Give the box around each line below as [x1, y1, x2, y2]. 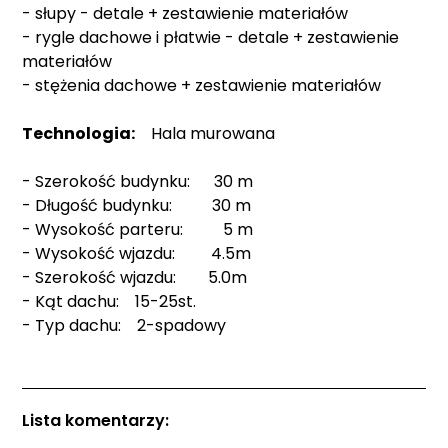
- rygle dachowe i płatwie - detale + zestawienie [22, 26, 400, 50]
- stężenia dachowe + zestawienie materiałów [22, 74, 382, 98]
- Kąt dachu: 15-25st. [22, 290, 197, 314]
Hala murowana [135, 122, 276, 146]
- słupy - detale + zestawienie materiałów [22, 2, 349, 26]
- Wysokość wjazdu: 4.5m [22, 242, 252, 266]
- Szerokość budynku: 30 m [22, 170, 254, 194]
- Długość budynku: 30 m [22, 194, 252, 218]
